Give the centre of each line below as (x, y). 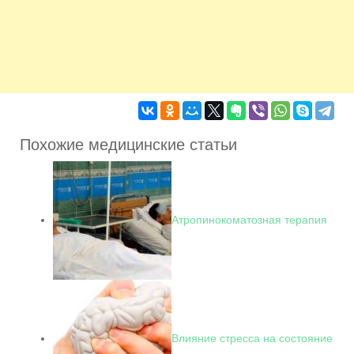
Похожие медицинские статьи (128, 145)
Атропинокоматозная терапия (249, 219)
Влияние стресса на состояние (252, 338)
